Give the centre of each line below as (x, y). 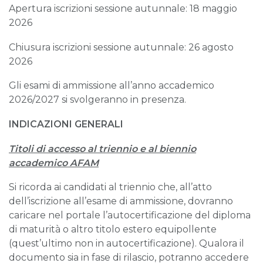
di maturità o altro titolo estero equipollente (113, 230)
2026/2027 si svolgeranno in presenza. (97, 100)
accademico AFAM (54, 163)
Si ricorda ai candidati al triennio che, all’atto (110, 187)
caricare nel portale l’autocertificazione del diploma (130, 215)
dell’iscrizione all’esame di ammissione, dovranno (121, 201)
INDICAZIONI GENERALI (66, 124)
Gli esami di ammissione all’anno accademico (112, 86)
